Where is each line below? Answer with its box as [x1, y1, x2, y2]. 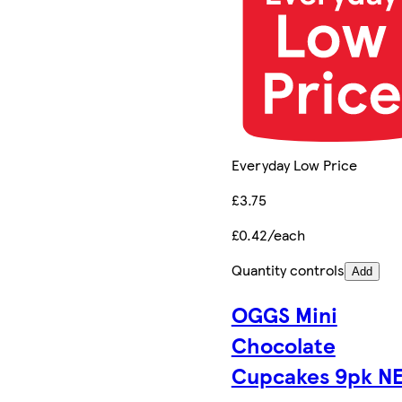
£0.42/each [231, 223, 305, 245]
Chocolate [231, 328, 336, 360]
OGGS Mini [231, 298, 337, 329]
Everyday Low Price [231, 153, 357, 175]
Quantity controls [231, 258, 345, 280]
